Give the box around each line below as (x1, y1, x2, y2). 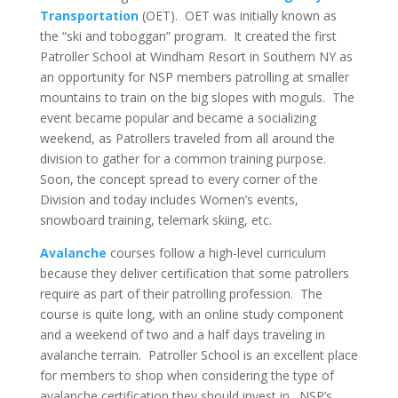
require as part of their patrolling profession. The (39, 285, 322, 302)
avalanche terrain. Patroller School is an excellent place (39, 346, 358, 363)
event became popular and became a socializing (39, 109, 316, 126)
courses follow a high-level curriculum (106, 244, 326, 261)
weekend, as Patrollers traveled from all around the (39, 130, 335, 147)
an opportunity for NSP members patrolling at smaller (39, 68, 349, 85)
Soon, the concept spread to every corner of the (39, 171, 318, 187)
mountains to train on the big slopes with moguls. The (39, 89, 354, 106)
